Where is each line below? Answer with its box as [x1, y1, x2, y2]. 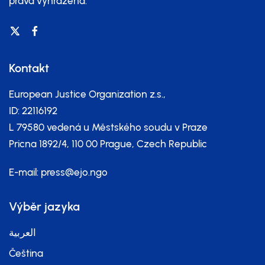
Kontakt [9, 61, 49, 75]
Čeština [9, 247, 43, 259]
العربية [9, 227, 36, 238]
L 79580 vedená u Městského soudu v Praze [9, 121, 208, 133]
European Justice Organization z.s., [9, 88, 166, 100]
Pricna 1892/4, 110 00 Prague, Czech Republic [9, 138, 207, 150]
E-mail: [9, 166, 41, 178]
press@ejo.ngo [41, 166, 108, 178]
